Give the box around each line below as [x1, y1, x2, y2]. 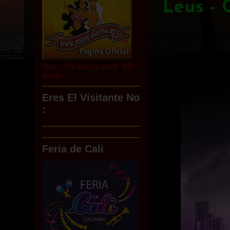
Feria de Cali [42, 143, 104, 155]
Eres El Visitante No [42, 92, 140, 103]
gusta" [42, 71, 65, 80]
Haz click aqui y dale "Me [42, 62, 134, 71]
